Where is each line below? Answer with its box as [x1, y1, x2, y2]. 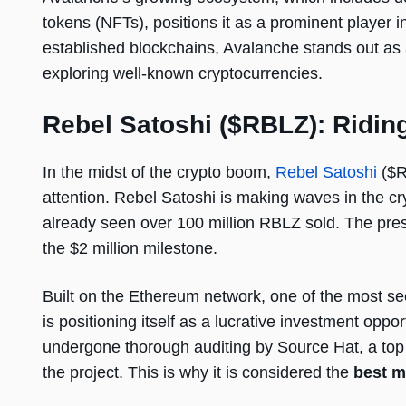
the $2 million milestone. [43, 239, 217, 258]
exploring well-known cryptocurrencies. [43, 64, 323, 83]
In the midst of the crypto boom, [43, 163, 275, 182]
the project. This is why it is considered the [43, 363, 353, 382]
